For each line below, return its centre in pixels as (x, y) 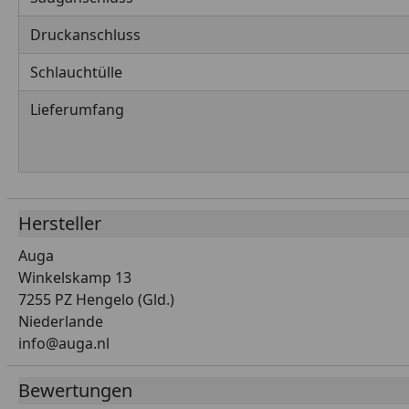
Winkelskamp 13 (75, 278)
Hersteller (60, 223)
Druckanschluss (85, 35)
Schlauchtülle (76, 72)
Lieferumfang (77, 110)
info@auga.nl (64, 343)
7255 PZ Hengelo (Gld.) (96, 299)
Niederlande (61, 321)
